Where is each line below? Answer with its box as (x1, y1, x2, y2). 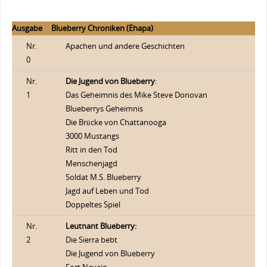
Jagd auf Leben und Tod (65, 185, 149, 196)
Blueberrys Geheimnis (65, 103, 143, 114)
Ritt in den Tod (65, 144, 117, 155)
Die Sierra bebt (65, 234, 117, 245)
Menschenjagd (65, 158, 117, 169)
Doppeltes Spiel (65, 199, 120, 210)
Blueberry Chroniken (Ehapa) (51, 23, 153, 33)
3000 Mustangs (65, 131, 119, 141)
